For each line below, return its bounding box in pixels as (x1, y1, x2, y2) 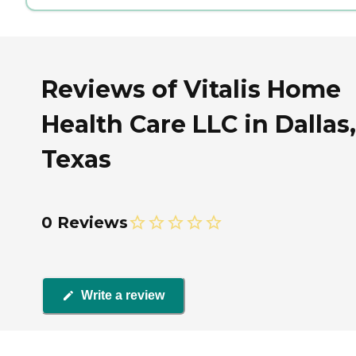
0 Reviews (41, 212, 128, 232)
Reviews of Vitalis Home (41, 74, 341, 104)
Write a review (81, 288, 164, 303)
